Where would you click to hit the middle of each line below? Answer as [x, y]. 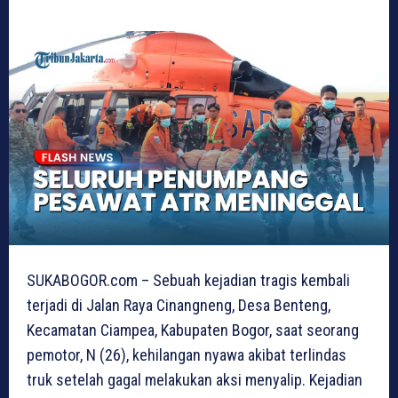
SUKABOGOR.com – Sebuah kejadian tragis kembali [188, 280]
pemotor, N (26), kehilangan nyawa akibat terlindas [187, 354]
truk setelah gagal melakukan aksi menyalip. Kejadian [195, 379]
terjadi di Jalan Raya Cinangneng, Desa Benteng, [179, 305]
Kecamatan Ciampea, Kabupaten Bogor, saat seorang [193, 330]
